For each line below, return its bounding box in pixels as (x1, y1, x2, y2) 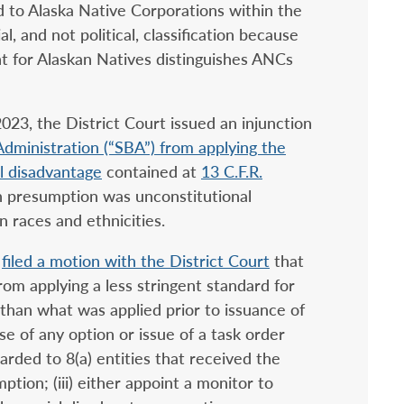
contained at (102, 161, 201, 182)
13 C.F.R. (201, 161, 262, 182)
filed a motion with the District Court (2, 251, 270, 271)
